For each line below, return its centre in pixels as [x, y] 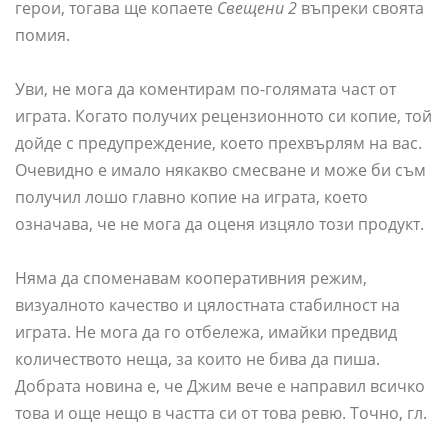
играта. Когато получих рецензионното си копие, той [223, 116]
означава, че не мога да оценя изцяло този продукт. [219, 224]
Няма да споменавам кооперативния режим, [191, 278]
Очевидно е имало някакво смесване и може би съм [220, 170]
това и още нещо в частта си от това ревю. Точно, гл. [221, 413]
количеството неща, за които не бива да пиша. [197, 359]
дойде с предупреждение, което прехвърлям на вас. [218, 143]
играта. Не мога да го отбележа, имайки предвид [206, 332]
